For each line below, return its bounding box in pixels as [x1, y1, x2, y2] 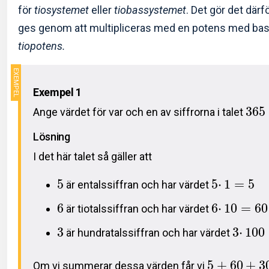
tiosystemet [34, 4, 89, 17]
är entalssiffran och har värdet [64, 178, 211, 192]
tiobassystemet [114, 4, 186, 17]
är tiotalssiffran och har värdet [64, 202, 211, 216]
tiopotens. [18, 40, 65, 53]
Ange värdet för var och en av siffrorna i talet [33, 106, 246, 119]
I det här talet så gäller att [33, 150, 152, 163]
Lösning [33, 130, 70, 144]
